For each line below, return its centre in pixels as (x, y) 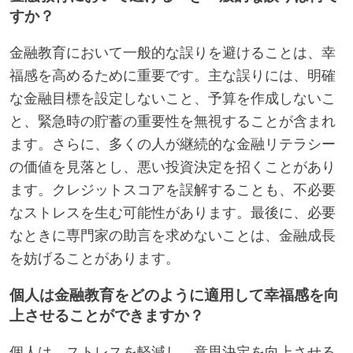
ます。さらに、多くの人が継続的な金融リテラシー (173, 145)
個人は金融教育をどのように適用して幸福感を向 (174, 295)
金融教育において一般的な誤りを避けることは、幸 (173, 53)
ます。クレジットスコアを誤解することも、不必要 (173, 190)
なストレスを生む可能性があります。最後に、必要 (173, 213)
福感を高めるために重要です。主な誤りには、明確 (173, 76)
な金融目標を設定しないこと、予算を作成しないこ (173, 99)
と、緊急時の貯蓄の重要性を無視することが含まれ (173, 122)
